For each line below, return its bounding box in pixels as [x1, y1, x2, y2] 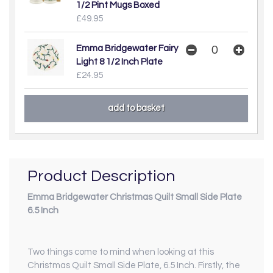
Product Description [27, 167, 175, 185]
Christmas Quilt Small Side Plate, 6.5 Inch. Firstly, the [27, 261, 240, 271]
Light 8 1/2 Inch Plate [76, 57, 163, 66]
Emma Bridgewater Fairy [76, 43, 178, 53]
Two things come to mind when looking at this [27, 247, 214, 257]
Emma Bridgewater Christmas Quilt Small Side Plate [27, 193, 242, 202]
